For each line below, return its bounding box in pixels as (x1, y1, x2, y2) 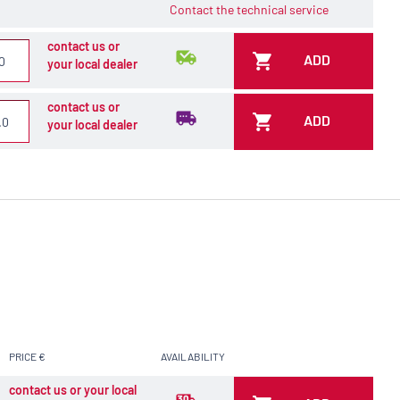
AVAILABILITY (161, 350, 225, 362)
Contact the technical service (169, 2, 329, 17)
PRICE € (9, 350, 46, 362)
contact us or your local (9, 382, 137, 397)
